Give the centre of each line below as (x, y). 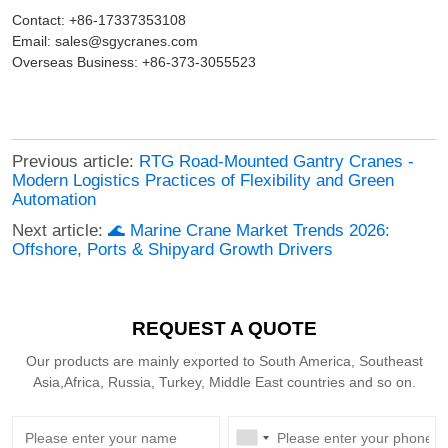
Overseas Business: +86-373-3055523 (133, 61)
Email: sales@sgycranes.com (104, 40)
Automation (53, 199)
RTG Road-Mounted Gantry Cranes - (276, 161)
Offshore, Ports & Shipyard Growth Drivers (172, 249)
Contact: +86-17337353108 (98, 19)
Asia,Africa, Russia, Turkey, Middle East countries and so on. (224, 381)
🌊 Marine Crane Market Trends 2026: (248, 230)
